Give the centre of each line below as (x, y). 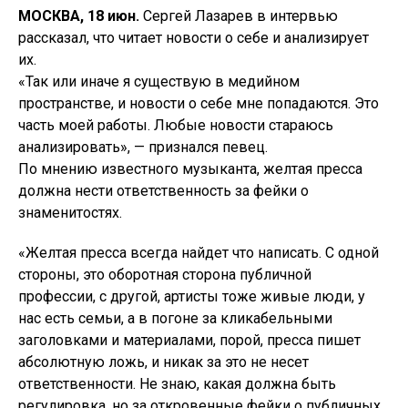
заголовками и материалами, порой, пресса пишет (189, 341)
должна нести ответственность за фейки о (163, 191)
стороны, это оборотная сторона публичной (165, 275)
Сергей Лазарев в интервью (240, 16)
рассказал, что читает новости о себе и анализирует (194, 38)
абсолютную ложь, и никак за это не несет (163, 362)
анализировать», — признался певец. (143, 148)
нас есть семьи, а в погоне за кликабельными (175, 319)
